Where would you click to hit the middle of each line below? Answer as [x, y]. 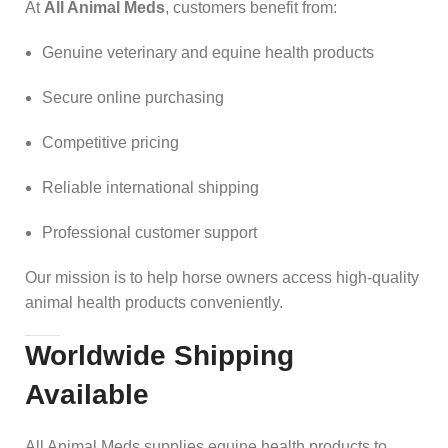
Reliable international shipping [150, 187]
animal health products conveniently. [154, 302]
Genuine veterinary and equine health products [208, 52]
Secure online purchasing [133, 97]
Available [87, 394]
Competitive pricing [110, 142]
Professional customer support [149, 232]
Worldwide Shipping [159, 355]
